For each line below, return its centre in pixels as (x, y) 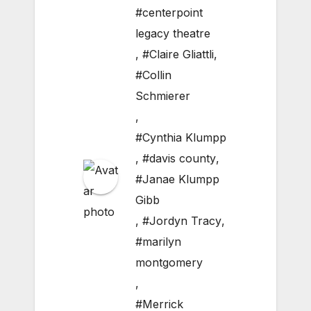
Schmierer (163, 96)
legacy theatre (173, 34)
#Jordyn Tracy (182, 221)
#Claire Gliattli (178, 54)
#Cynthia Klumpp (181, 138)
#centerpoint (169, 13)
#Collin (153, 75)
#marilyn (158, 242)
